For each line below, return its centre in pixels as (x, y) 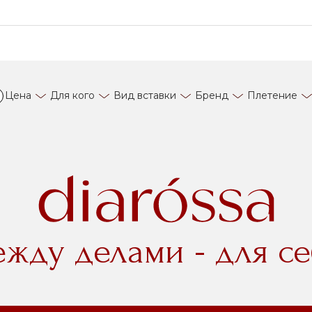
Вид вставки (145, 95)
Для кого (72, 95)
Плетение (272, 95)
